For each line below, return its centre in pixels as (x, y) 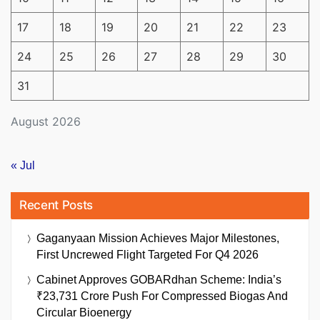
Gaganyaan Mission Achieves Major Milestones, (158, 239)
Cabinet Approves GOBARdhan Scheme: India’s (159, 280)
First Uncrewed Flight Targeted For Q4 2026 (147, 255)
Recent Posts (56, 205)
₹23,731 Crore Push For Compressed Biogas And (162, 296)
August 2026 (46, 121)
